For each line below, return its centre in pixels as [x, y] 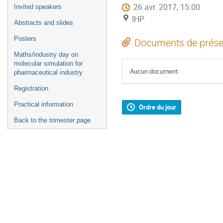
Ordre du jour [157, 107]
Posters [25, 39]
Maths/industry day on [46, 55]
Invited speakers [38, 7]
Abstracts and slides [44, 23]
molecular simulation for [48, 63]
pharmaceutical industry [48, 72]
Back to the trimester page [52, 120]
